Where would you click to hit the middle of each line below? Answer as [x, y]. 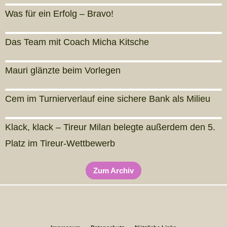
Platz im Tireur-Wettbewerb [60, 143]
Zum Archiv [113, 171]
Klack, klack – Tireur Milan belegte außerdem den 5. [110, 127]
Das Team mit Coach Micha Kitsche [77, 42]
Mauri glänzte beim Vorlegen [63, 70]
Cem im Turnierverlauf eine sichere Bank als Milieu [108, 99]
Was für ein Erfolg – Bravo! [59, 14]
